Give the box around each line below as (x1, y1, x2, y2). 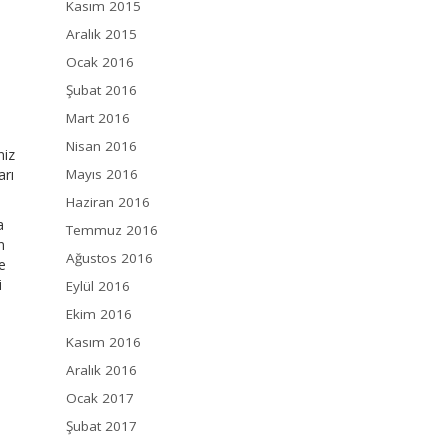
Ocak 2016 (66, 53, 134, 72)
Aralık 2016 (66, 361, 137, 380)
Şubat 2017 (66, 417, 137, 436)
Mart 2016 (66, 109, 130, 128)
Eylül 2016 (66, 277, 130, 296)
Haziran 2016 (66, 193, 150, 212)
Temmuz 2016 (66, 221, 158, 240)
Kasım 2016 (66, 333, 141, 352)
